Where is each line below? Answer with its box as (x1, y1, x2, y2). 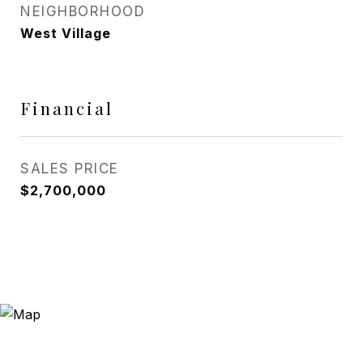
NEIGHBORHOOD (20, 3, 145, 19)
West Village (20, 25, 111, 41)
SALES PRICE (20, 160, 119, 177)
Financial (20, 96, 113, 119)
